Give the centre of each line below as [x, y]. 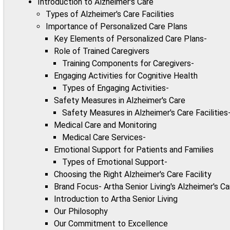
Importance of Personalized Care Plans [117, 27]
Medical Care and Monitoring [105, 125]
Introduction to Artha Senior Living [116, 199]
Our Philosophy [81, 212]
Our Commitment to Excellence [111, 224]
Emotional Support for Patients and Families [134, 150]
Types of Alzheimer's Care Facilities [110, 14]
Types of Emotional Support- [115, 162]
